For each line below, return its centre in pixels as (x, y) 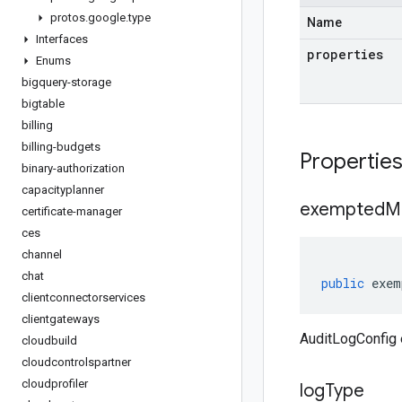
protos (68, 17)
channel (42, 254)
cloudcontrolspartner (76, 362)
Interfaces (62, 39)
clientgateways (61, 319)
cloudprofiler (55, 384)
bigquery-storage (66, 82)
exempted (342, 210)
